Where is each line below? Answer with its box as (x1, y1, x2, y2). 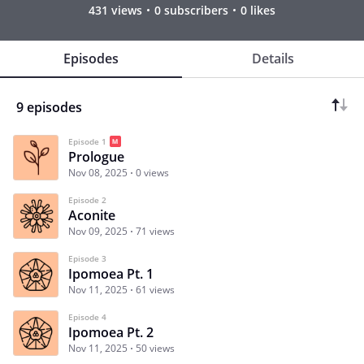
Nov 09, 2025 (68, 223, 128, 238)
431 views (89, 2, 142, 18)
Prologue (68, 147, 124, 166)
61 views (136, 282, 175, 297)
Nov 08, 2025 (68, 165, 128, 180)
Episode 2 (68, 193, 106, 206)
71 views (136, 223, 175, 238)
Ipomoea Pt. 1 (68, 264, 154, 283)
